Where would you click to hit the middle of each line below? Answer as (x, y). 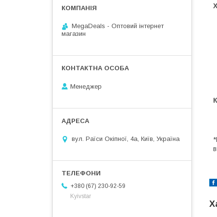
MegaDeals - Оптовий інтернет (118, 26)
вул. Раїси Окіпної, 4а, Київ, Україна (126, 139)
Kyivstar (81, 196)
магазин (74, 34)
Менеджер (86, 86)
